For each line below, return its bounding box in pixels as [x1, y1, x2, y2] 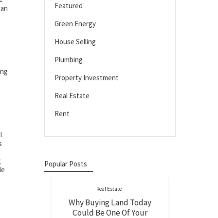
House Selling [54, 37, 96, 46]
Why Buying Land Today [69, 197, 151, 208]
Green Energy [54, 19, 96, 28]
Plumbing [54, 55, 83, 64]
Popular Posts [44, 159, 87, 168]
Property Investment [54, 73, 119, 82]
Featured [54, 1, 83, 10]
